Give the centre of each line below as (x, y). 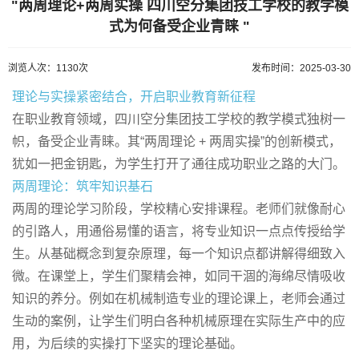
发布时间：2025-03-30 (301, 68)
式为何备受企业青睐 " (179, 26)
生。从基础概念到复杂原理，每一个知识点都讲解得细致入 (179, 254)
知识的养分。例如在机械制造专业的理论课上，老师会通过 (179, 298)
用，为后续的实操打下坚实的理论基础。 (127, 343)
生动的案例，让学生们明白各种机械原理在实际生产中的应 (179, 321)
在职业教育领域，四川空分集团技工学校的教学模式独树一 (179, 119)
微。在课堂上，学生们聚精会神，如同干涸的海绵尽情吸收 (179, 276)
